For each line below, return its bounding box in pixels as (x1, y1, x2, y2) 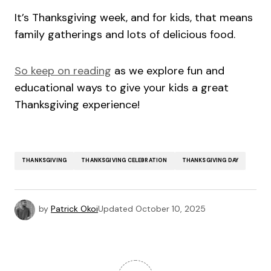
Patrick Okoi (51, 203, 98, 214)
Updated (98, 203, 133, 214)
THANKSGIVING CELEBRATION (81, 157, 168, 165)
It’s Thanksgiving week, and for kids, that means (15, 10, 253, 25)
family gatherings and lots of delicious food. (15, 27, 235, 42)
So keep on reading (15, 63, 111, 78)
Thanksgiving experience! (15, 97, 140, 112)
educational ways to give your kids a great (15, 80, 229, 95)
